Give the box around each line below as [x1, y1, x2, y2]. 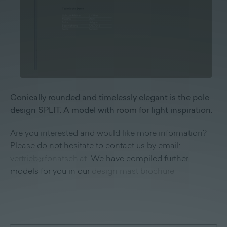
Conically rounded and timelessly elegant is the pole [10, 94, 209, 103]
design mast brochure [92, 168, 174, 176]
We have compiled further [91, 155, 188, 164]
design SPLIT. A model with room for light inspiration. [10, 107, 212, 116]
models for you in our [10, 168, 92, 176]
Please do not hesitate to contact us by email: [10, 142, 180, 151]
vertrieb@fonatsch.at [10, 155, 91, 164]
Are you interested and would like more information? [10, 130, 207, 138]
